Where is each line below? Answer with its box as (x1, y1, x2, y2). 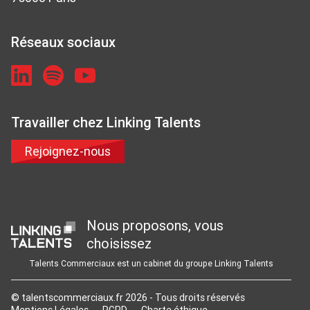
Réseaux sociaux (11, 33, 116, 51)
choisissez (86, 234, 152, 252)
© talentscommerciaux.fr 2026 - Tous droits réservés (11, 291, 245, 304)
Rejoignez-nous (25, 143, 111, 159)
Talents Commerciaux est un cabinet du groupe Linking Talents (29, 257, 274, 268)
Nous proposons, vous (86, 216, 224, 234)
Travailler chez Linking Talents (11, 113, 201, 131)
